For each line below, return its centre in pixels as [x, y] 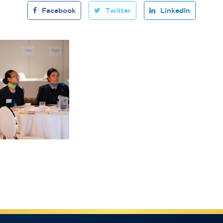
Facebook [59, 10]
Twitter [118, 10]
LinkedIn [175, 10]
